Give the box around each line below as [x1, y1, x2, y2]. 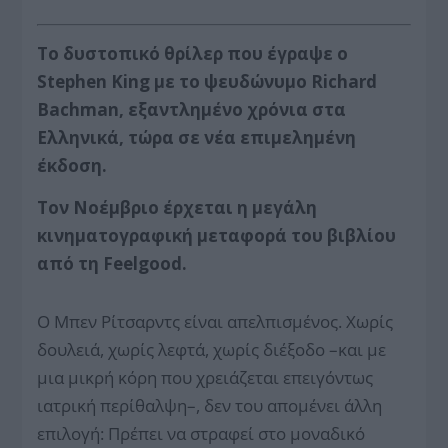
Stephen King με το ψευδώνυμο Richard [37, 69, 378, 93]
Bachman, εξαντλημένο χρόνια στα [37, 97, 347, 121]
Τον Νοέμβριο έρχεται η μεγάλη [37, 195, 318, 219]
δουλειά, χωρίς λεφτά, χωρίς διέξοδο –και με [37, 337, 387, 361]
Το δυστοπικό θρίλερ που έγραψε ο [37, 41, 349, 65]
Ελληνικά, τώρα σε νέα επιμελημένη [37, 125, 357, 149]
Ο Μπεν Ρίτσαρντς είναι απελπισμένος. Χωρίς [37, 309, 394, 333]
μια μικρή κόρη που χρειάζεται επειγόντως [37, 365, 374, 389]
